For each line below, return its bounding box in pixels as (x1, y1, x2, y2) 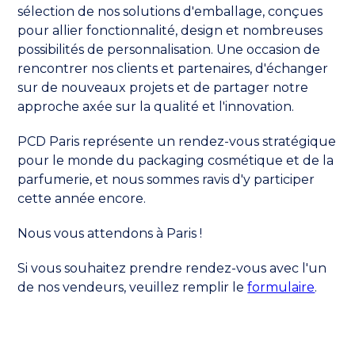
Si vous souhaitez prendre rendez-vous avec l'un (17, 260, 327, 276)
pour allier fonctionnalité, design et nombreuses (17, 22, 323, 38)
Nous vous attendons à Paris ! (17, 225, 203, 241)
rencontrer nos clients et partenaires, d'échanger (17, 60, 329, 76)
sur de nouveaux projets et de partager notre (17, 79, 309, 95)
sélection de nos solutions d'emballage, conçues (17, 3, 323, 19)
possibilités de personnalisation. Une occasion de (17, 41, 321, 57)
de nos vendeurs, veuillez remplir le (17, 279, 248, 295)
